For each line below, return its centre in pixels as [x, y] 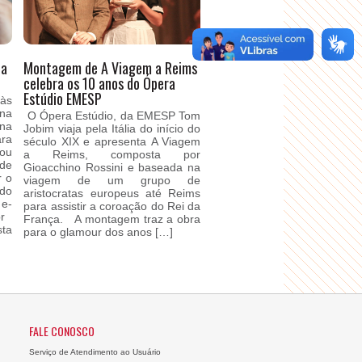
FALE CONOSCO [61, 331]
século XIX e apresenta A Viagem [112, 141]
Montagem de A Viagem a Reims [111, 68]
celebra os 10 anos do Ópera [100, 83]
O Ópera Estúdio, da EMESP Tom [112, 116]
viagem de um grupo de [112, 180]
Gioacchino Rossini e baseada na [112, 167]
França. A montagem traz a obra [112, 219]
